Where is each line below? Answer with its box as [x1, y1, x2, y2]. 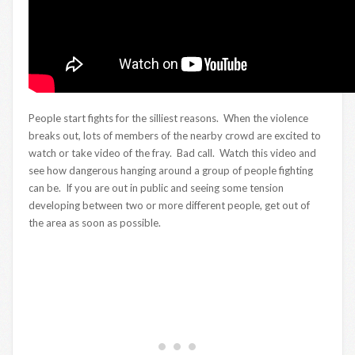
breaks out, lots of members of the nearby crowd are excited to [29, 129, 321, 143]
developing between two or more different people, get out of [29, 199, 310, 212]
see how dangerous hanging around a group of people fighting [29, 164, 313, 177]
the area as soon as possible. [29, 216, 161, 230]
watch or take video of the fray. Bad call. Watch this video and [29, 147, 316, 160]
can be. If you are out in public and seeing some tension [29, 181, 284, 195]
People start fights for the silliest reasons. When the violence [29, 112, 308, 125]
